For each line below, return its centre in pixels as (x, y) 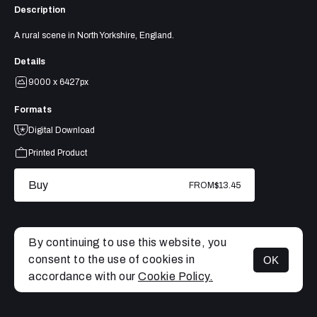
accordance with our (83, 276)
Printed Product (58, 153)
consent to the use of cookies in (111, 259)
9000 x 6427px (58, 82)
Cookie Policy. (175, 276)
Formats (33, 110)
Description (40, 10)
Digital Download (62, 131)
